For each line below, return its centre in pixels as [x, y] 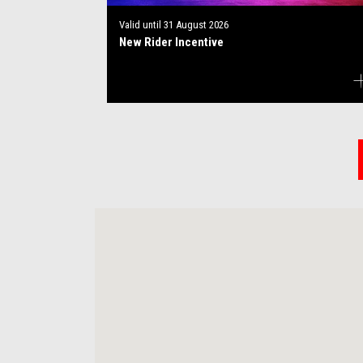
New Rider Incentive [171, 42]
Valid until [140, 24]
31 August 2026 [195, 24]
